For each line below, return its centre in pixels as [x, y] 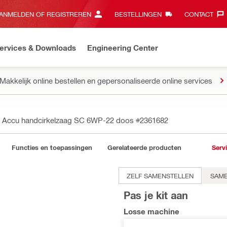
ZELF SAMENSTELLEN [160, 176]
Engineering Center [123, 47]
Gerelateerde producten [144, 147]
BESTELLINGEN [138, 14]
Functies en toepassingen [52, 147]
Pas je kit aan [156, 195]
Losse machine [152, 211]
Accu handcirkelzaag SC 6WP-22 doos [69, 120]
